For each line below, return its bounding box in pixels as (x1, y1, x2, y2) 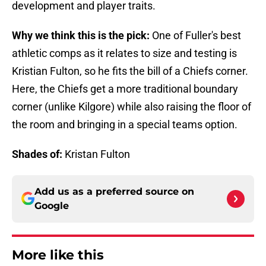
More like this (12, 246, 104, 263)
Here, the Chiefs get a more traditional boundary (12, 82, 238, 95)
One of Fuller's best (150, 28, 241, 42)
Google (34, 199, 69, 211)
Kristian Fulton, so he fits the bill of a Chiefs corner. (12, 64, 248, 77)
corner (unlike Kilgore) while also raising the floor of (12, 100, 251, 113)
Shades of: (12, 147, 62, 160)
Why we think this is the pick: (12, 28, 150, 42)
